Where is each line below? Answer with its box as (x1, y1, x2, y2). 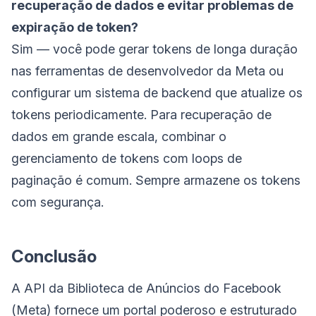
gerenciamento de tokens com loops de (11, 151, 242, 166)
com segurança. (11, 195, 104, 210)
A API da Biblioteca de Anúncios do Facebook (11, 281, 281, 296)
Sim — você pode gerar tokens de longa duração (11, 42, 298, 57)
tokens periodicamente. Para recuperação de (11, 107, 272, 123)
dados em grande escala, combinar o (11, 129, 226, 145)
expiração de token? (11, 20, 138, 35)
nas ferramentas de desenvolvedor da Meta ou (11, 63, 284, 79)
